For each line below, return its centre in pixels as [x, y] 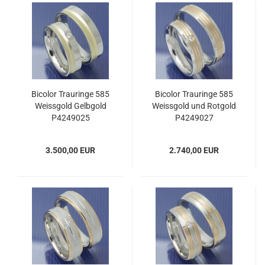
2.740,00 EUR [194, 150]
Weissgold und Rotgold [194, 106]
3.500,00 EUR [70, 150]
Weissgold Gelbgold [70, 106]
